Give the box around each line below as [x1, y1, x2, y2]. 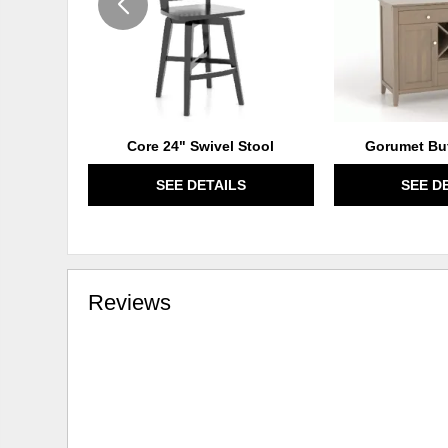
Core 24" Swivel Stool [127, 138, 275, 155]
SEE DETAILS [155, 177, 246, 194]
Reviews [88, 290, 172, 316]
